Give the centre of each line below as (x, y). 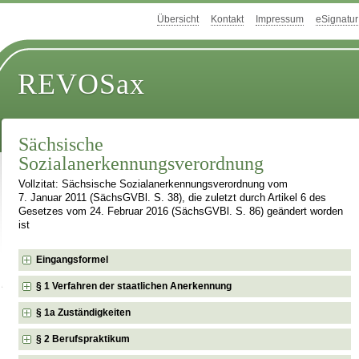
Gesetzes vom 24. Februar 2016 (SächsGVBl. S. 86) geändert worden (181, 212)
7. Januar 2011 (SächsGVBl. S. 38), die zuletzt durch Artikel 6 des (173, 198)
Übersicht (178, 20)
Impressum (280, 20)
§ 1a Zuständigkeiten (84, 312)
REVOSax (82, 85)
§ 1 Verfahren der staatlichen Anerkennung (134, 286)
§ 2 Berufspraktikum (83, 339)
